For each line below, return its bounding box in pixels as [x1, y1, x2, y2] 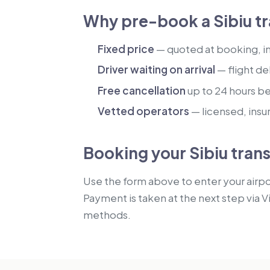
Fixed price [98, 42, 154, 55]
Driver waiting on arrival [98, 63, 215, 77]
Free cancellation [98, 83, 186, 97]
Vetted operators [98, 104, 189, 118]
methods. [83, 208, 131, 222]
